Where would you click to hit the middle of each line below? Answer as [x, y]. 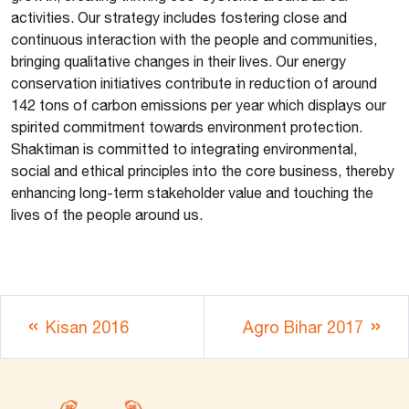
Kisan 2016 [87, 327]
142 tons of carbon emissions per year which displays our [199, 105]
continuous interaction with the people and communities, [194, 39]
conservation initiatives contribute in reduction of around [194, 83]
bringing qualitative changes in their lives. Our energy [178, 61]
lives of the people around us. [107, 215]
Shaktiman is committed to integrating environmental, [184, 149]
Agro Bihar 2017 [303, 327]
